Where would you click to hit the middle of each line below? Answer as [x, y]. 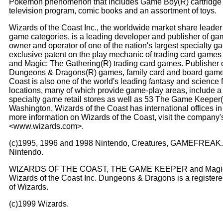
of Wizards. [29, 187]
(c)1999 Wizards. [39, 204]
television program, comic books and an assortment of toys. [113, 11]
